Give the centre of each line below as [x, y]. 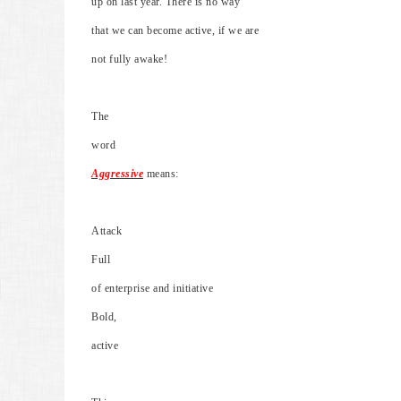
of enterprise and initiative [152, 288]
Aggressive [117, 174]
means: [161, 174]
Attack [107, 231]
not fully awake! [129, 59]
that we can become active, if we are [175, 30]
